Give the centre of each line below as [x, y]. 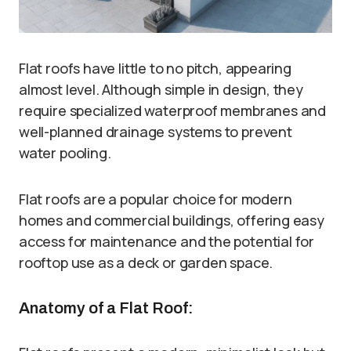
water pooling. [65, 153]
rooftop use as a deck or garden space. [146, 263]
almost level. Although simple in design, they [161, 90]
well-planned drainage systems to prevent [156, 132]
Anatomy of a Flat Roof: [106, 308]
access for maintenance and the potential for [167, 242]
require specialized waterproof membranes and [173, 111]
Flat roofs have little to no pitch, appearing [155, 69]
